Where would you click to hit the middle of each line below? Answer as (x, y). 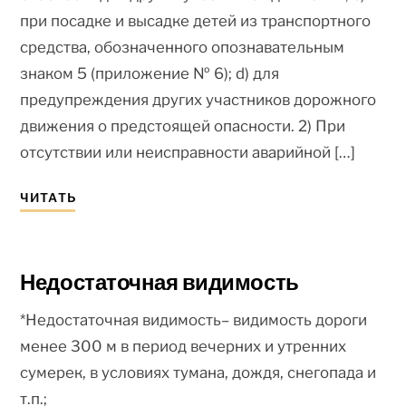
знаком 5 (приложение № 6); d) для (150, 73)
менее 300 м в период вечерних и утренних (184, 346)
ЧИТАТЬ (48, 197)
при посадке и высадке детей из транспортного (196, 20)
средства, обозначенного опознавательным (183, 47)
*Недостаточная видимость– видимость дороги (194, 319)
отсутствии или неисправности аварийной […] (188, 152)
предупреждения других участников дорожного (198, 99)
